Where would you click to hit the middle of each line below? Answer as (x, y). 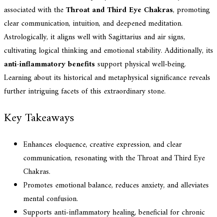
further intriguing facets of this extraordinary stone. (85, 91)
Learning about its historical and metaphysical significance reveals (107, 78)
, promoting (191, 10)
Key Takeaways (39, 118)
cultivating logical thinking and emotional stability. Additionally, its (108, 51)
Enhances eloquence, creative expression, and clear (102, 145)
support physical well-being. (140, 64)
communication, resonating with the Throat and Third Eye (114, 158)
